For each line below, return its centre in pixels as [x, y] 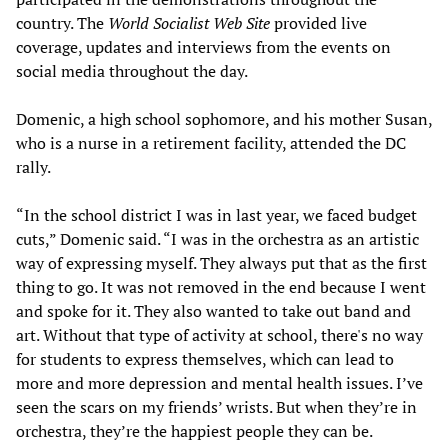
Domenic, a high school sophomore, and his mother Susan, [224, 119]
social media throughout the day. [132, 71]
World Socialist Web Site [189, 23]
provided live [318, 23]
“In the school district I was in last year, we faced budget [216, 215]
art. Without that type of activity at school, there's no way [219, 335]
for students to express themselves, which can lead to [205, 359]
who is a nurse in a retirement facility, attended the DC [211, 143]
